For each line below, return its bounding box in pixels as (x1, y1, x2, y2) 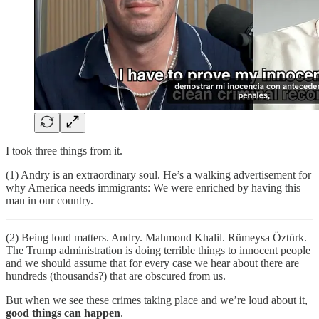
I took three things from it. (6, 145, 122, 157)
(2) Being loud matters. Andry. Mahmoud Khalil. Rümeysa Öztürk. (6, 231, 307, 244)
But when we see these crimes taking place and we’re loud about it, (6, 294, 308, 306)
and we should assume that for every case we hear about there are (6, 257, 299, 269)
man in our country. (6, 194, 93, 206)
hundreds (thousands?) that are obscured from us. (6, 270, 226, 282)
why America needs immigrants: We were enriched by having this (6, 182, 300, 194)
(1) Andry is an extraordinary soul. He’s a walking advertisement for (6, 169, 311, 181)
